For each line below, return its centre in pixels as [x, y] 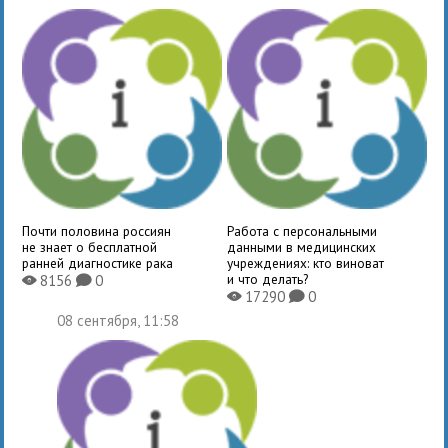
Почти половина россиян [97, 230]
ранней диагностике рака [98, 262]
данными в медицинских [301, 246]
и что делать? [267, 278]
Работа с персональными [301, 230]
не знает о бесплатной [90, 246]
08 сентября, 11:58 [118, 320]
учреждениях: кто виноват [305, 262]
